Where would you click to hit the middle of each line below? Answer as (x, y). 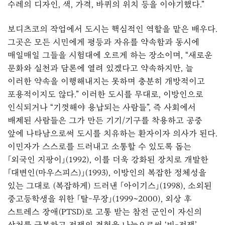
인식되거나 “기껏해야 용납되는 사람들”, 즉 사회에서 (102, 107)
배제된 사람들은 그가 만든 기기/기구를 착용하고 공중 (105, 120)
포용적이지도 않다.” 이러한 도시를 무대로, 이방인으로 (105, 94)
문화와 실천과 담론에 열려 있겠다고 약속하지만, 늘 (100, 68)
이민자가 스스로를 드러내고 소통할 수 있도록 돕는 (99, 146)
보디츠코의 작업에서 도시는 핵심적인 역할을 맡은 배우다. (113, 29)
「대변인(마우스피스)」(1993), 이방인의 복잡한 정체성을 (107, 172)
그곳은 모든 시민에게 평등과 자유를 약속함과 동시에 (103, 42)
